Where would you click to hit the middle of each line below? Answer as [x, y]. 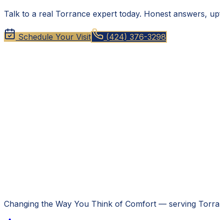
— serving [176, 204]
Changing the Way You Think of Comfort [80, 204]
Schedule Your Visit [53, 37]
